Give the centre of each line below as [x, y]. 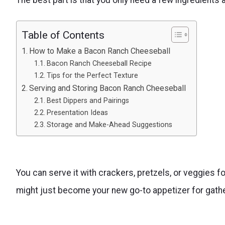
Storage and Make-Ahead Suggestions [109, 124]
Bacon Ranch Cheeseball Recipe [99, 63]
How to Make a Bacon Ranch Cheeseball [100, 51]
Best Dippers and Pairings [88, 100]
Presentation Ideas [77, 112]
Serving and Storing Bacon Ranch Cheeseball [108, 88]
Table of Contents [63, 35]
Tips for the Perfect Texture [92, 75]
